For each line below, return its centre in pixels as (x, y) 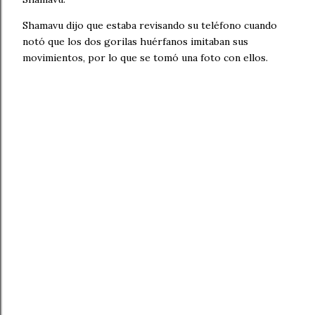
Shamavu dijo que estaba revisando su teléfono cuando (150, 26)
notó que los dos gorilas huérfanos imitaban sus (135, 42)
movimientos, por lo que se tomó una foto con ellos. (145, 58)
